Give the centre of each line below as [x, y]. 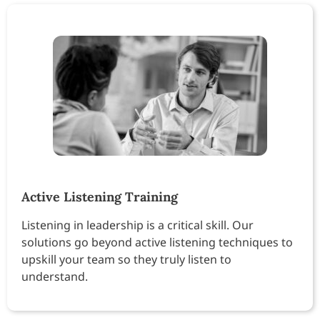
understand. [55, 276]
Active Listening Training [100, 196]
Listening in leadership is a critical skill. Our [137, 225]
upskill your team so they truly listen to [126, 259]
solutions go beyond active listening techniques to [157, 242]
